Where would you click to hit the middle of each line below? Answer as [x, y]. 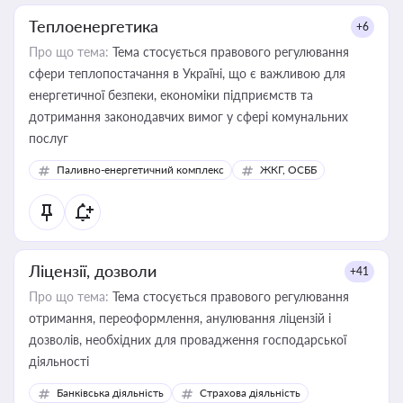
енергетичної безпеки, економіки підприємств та [171, 95]
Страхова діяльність [250, 393]
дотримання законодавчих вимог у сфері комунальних [188, 116]
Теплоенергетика [94, 26]
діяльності [59, 361]
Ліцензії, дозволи [93, 271]
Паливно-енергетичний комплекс [140, 170]
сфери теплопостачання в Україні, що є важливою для [187, 73]
